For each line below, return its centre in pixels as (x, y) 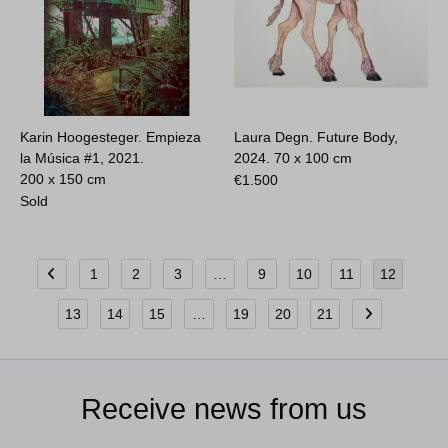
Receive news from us (224, 409)
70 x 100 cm (313, 157)
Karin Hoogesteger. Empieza (111, 136)
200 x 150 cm (63, 178)
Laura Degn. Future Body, (316, 136)
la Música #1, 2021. (82, 157)
